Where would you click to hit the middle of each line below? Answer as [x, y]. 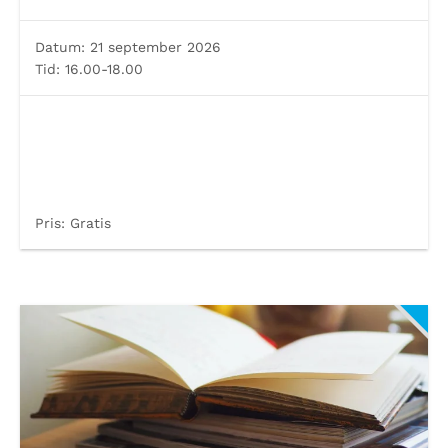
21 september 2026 [153, 47]
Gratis [88, 223]
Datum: [60, 47]
